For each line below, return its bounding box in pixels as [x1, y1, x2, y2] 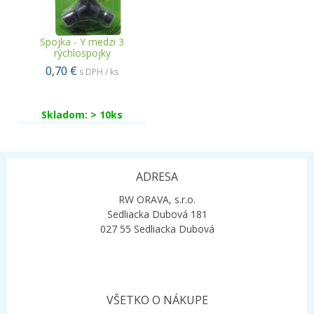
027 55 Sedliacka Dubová [100, 222, 214, 235]
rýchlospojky [53, 46, 111, 60]
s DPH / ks [79, 66, 118, 78]
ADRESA [136, 169, 178, 184]
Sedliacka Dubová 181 [107, 207, 207, 221]
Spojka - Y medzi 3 [40, 35, 124, 48]
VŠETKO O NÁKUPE [106, 292, 208, 308]
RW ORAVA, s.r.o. [118, 193, 196, 206]
